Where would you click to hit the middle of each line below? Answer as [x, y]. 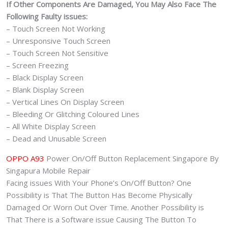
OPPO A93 [26, 159]
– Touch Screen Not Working [56, 29]
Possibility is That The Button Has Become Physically [99, 195]
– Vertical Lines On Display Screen [65, 102]
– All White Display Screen [51, 126]
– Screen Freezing [37, 65]
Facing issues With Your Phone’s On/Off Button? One [99, 183]
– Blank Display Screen [45, 90]
